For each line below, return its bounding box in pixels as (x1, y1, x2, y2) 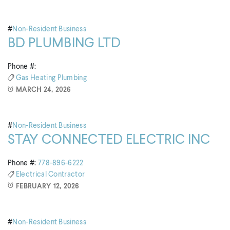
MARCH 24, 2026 (16, 86, 71, 93)
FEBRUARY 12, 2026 (16, 183, 79, 190)
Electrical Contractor (15, 171, 85, 179)
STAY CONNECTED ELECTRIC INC (8, 133, 210, 147)
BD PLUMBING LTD (8, 37, 121, 51)
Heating (30, 74, 57, 82)
